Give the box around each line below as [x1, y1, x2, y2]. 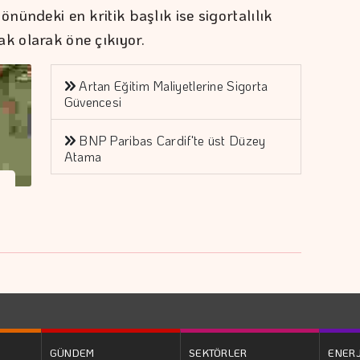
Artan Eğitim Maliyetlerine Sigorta [79, 76, 268, 94]
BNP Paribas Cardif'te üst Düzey [79, 131, 266, 149]
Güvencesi [63, 92, 122, 110]
